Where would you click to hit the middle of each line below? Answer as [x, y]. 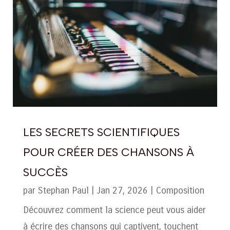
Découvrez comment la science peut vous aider [114, 210]
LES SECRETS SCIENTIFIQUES [101, 132]
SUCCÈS [45, 172]
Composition [180, 190]
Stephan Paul [63, 190]
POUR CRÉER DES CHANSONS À [108, 152]
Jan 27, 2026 [122, 190]
